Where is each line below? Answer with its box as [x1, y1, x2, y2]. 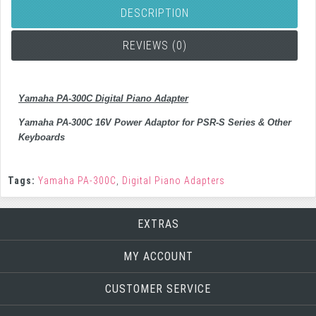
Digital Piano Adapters [122, 175, 225, 186]
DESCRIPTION [120, 6, 189, 20]
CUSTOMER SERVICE [105, 282, 211, 296]
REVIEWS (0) [122, 39, 187, 52]
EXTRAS [137, 217, 179, 231]
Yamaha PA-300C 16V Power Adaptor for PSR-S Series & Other [18, 117, 291, 128]
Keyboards [18, 132, 65, 142]
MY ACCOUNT [123, 250, 193, 263]
